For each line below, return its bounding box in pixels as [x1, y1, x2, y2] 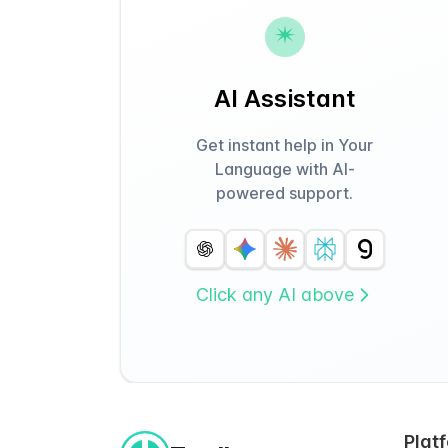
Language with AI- [214, 159, 355, 179]
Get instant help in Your [196, 135, 374, 155]
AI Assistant [213, 84, 356, 113]
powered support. [216, 183, 354, 203]
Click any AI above [195, 284, 354, 305]
